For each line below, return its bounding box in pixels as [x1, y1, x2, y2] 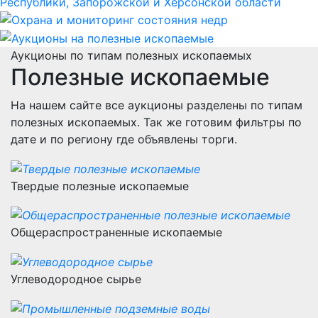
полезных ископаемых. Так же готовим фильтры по [11, 115, 302, 130]
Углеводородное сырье [11, 271, 141, 286]
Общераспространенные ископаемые [11, 225, 222, 240]
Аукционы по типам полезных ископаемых [11, 48, 252, 63]
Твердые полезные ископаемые [11, 178, 189, 193]
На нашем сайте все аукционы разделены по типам [11, 98, 302, 113]
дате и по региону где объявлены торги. [11, 132, 237, 147]
